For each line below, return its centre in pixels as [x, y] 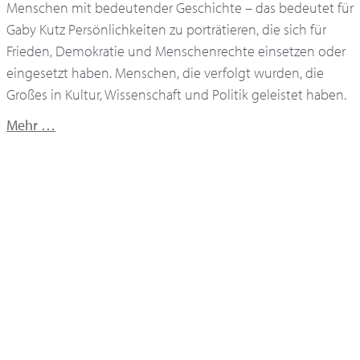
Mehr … [31, 125]
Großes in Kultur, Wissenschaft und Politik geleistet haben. [176, 95]
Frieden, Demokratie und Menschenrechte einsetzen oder [176, 51]
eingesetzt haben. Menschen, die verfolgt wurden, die [165, 73]
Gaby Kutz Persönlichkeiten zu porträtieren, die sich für [166, 30]
